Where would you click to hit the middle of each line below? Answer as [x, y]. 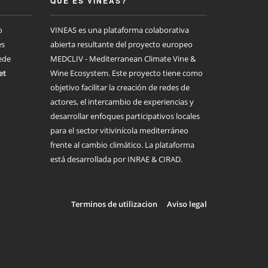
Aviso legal [187, 204]
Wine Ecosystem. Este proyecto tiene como [126, 73]
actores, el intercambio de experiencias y [122, 102]
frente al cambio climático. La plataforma [122, 145]
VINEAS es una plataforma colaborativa [119, 30]
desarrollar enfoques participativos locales [125, 116]
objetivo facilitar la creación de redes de [120, 87]
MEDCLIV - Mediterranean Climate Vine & [123, 59]
